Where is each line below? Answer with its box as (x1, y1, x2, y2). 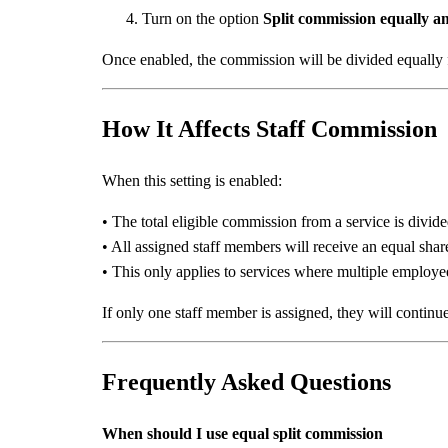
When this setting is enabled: (102, 172, 282, 190)
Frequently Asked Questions (102, 369, 391, 396)
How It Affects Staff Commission (102, 116, 437, 143)
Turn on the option (142, 10, 263, 28)
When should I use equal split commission (102, 425, 383, 443)
